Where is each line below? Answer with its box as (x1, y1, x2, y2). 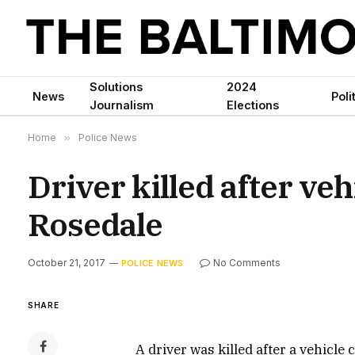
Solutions (90, 80, 143, 94)
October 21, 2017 (28, 257, 105, 269)
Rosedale (28, 204, 162, 245)
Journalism (90, 98, 154, 112)
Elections (227, 98, 280, 112)
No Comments (213, 257, 281, 269)
